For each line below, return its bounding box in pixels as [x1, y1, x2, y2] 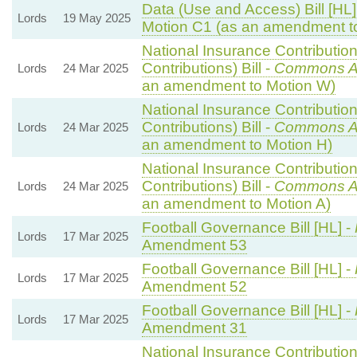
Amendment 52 [141, 277, 247, 295]
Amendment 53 [141, 236, 247, 253]
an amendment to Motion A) [141, 194, 331, 212]
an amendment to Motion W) [141, 76, 335, 94]
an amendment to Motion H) [141, 135, 332, 153]
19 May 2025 [62, 10, 131, 25]
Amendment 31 [141, 319, 247, 336]
